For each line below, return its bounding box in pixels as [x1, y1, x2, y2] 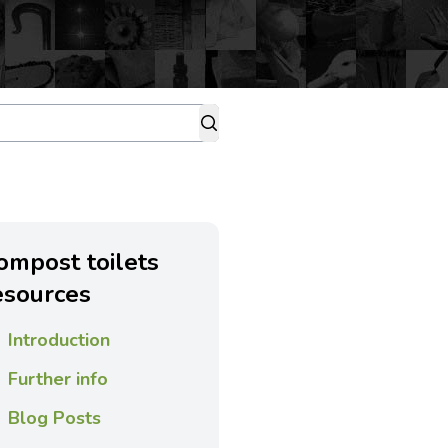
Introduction [7, 328, 110, 352]
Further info [7, 367, 108, 391]
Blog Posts [7, 406, 101, 430]
